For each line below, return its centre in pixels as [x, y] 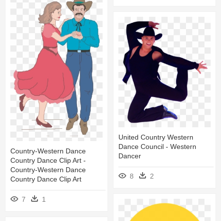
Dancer [130, 156]
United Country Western [156, 137]
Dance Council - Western [157, 146]
